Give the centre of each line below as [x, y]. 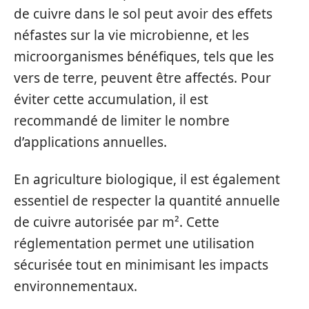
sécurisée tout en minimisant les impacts [141, 265]
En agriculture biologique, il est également [147, 179]
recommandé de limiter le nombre [122, 121]
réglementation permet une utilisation [134, 243]
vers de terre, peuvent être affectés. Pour [142, 78]
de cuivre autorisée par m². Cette [117, 222]
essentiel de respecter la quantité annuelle [147, 200]
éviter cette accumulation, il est [111, 99]
